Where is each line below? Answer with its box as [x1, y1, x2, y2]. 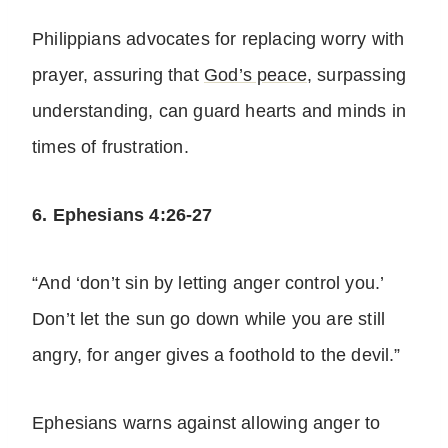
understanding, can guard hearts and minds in [32, 101, 406, 122]
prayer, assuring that [32, 65, 204, 86]
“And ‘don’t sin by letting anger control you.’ [32, 273, 384, 294]
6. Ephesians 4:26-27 [32, 205, 213, 226]
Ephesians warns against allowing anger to [32, 413, 381, 434]
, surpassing [306, 65, 407, 86]
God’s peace [203, 65, 307, 86]
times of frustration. [32, 137, 189, 158]
